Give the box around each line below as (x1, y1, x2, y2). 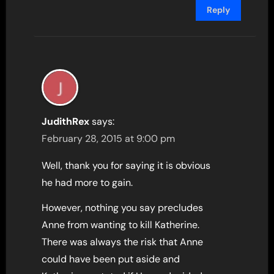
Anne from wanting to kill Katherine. (42, 218, 200, 231)
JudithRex (42, 114, 90, 128)
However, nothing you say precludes (42, 201, 204, 214)
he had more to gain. (42, 176, 133, 189)
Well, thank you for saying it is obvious (42, 158, 211, 172)
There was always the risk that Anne (42, 235, 204, 248)
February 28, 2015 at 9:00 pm (42, 131, 176, 145)
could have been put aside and (42, 252, 180, 265)
